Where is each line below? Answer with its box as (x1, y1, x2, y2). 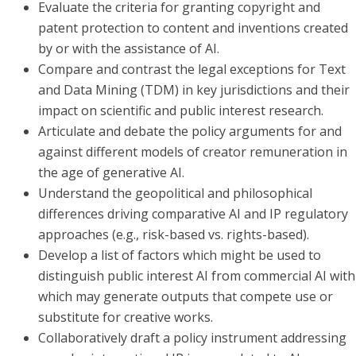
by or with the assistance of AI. (38, 39, 219, 57)
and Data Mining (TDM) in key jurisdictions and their (38, 80, 350, 99)
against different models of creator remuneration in (38, 142, 347, 161)
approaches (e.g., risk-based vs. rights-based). (38, 225, 309, 243)
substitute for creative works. (38, 308, 213, 326)
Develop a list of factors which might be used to (38, 246, 321, 264)
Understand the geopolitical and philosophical (38, 184, 312, 202)
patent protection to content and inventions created (38, 18, 348, 37)
